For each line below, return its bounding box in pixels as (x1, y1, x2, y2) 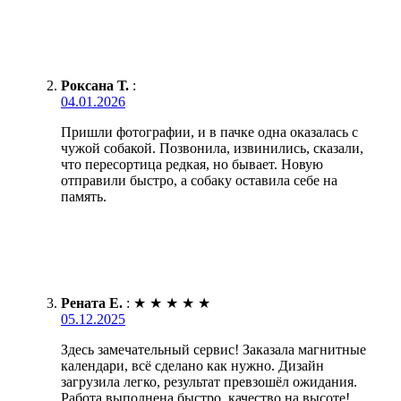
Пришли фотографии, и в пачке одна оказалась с (61, 124, 358, 141)
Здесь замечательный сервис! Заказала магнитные (61, 342, 366, 358)
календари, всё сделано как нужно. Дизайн (61, 358, 324, 374)
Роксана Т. (61, 78, 129, 94)
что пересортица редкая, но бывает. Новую (61, 157, 323, 173)
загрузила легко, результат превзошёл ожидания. (61, 374, 357, 390)
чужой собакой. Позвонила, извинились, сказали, (61, 141, 363, 157)
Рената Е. (61, 295, 123, 311)
